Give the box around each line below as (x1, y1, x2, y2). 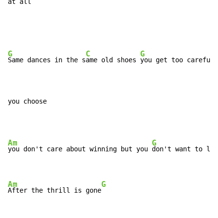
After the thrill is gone (8, 186, 101, 195)
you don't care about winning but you (8, 145, 152, 153)
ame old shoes (86, 56, 140, 64)
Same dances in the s (8, 56, 86, 64)
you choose (8, 97, 47, 106)
